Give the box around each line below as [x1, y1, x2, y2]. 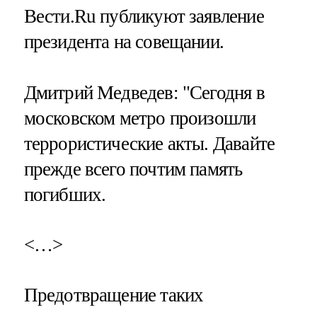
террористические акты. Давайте [23, 132, 275, 154]
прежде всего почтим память [23, 158, 243, 180]
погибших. [23, 183, 106, 205]
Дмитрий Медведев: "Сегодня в [23, 81, 265, 103]
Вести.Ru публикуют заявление [23, 6, 264, 28]
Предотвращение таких [23, 284, 204, 306]
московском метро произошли [23, 107, 256, 129]
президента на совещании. [23, 31, 224, 53]
